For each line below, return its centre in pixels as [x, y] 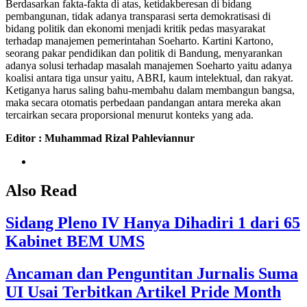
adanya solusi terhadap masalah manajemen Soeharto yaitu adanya [149, 66]
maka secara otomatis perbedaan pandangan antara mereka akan [143, 103]
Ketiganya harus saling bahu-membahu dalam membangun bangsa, [150, 90]
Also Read [41, 191]
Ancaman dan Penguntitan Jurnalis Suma [152, 273]
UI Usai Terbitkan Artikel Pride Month [143, 292]
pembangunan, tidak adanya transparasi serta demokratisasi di [138, 16]
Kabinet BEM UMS [75, 241]
